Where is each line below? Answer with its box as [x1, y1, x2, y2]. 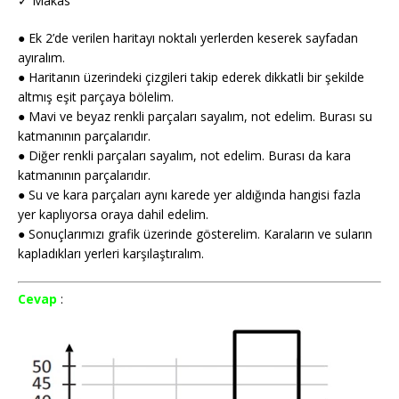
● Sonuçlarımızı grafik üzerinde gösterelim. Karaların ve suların [18, 225, 372, 243]
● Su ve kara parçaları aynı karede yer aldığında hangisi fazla [18, 186, 361, 204]
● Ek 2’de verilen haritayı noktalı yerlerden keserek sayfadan [18, 29, 358, 47]
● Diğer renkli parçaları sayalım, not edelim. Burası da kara [18, 147, 351, 165]
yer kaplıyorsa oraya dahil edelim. [18, 206, 208, 224]
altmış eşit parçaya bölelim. [18, 88, 174, 106]
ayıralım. [18, 49, 65, 67]
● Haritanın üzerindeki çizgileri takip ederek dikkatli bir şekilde [18, 69, 364, 86]
